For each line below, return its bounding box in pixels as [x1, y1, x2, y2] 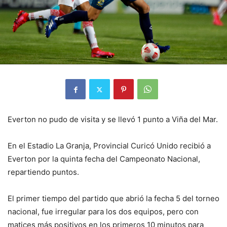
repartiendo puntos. [8, 167, 79, 177]
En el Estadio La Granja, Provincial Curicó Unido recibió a [8, 141, 211, 151]
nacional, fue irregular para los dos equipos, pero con [8, 207, 199, 217]
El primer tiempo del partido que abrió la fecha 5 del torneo [8, 194, 219, 204]
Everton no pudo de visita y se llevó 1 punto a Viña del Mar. [8, 115, 218, 125]
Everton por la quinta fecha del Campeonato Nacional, [8, 154, 200, 164]
